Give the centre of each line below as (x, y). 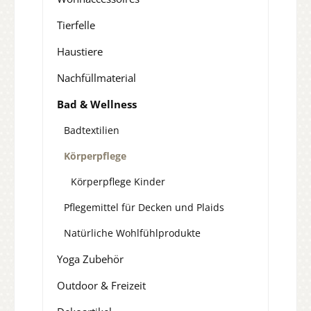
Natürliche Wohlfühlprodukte (132, 233)
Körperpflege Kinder (118, 182)
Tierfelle (76, 25)
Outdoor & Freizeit (101, 286)
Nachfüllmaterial (96, 78)
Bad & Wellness (97, 104)
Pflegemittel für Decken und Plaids (144, 208)
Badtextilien (92, 131)
